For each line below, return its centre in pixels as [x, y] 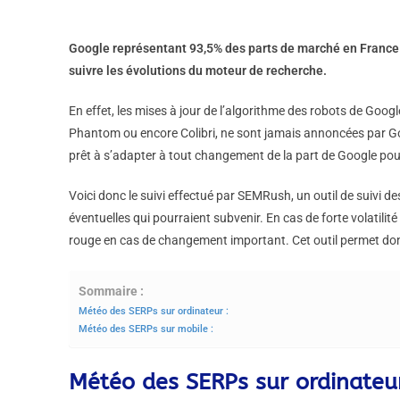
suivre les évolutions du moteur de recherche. [198, 71]
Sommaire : [112, 292]
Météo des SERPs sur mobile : [146, 329]
